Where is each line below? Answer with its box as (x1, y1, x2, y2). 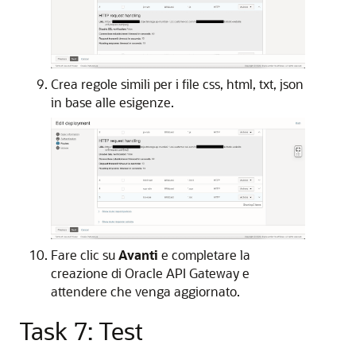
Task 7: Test (19, 315, 143, 347)
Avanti (118, 246, 158, 264)
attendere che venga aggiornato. (51, 283, 240, 300)
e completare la (158, 246, 250, 264)
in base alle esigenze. (51, 93, 174, 110)
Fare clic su (51, 246, 118, 264)
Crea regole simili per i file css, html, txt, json (51, 75, 304, 92)
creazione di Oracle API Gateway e (51, 265, 250, 282)
